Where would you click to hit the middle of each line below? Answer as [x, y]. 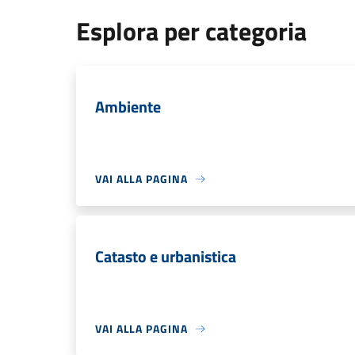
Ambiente [128, 107]
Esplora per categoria [191, 31]
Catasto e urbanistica [166, 256]
